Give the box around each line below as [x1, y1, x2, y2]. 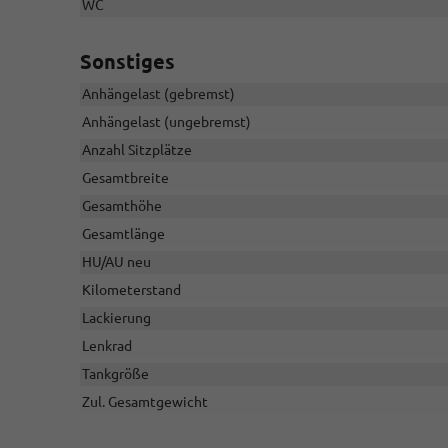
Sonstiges [80, 50, 175, 74]
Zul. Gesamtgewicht [82, 394, 208, 411]
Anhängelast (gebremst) [82, 86, 235, 103]
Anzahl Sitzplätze [82, 142, 192, 159]
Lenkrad [82, 338, 132, 355]
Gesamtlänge [82, 226, 165, 243]
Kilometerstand [82, 282, 181, 299]
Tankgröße [82, 366, 149, 383]
